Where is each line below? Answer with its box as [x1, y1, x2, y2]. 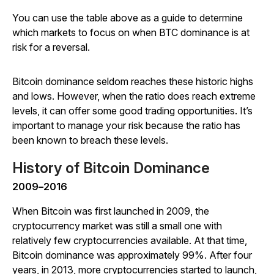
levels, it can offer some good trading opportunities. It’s [12, 105, 253, 117]
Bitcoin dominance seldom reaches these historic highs [12, 75, 253, 88]
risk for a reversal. [12, 41, 90, 54]
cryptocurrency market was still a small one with [12, 220, 222, 232]
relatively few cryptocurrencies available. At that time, [12, 234, 247, 247]
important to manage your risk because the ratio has [12, 119, 240, 132]
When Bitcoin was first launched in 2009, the [12, 205, 209, 218]
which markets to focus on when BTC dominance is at [12, 26, 250, 39]
